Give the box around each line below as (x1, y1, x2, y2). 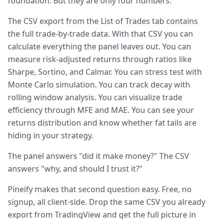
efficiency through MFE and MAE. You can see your (8, 105, 194, 115)
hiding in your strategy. (8, 130, 93, 141)
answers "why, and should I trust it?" (8, 163, 143, 174)
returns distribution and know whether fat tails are (8, 117, 197, 128)
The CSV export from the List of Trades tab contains (8, 16, 198, 26)
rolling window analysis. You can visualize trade (8, 92, 182, 103)
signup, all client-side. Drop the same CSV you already (8, 197, 205, 207)
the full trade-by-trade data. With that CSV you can (8, 28, 193, 39)
